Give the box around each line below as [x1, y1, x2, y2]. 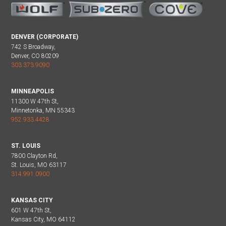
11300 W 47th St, [11, 97, 59, 105]
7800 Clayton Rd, [11, 152, 58, 159]
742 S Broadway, [11, 43, 55, 50]
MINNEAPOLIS [11, 87, 54, 95]
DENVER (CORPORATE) [11, 33, 78, 40]
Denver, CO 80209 [11, 52, 59, 60]
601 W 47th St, [11, 206, 51, 214]
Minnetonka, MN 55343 [11, 106, 75, 114]
